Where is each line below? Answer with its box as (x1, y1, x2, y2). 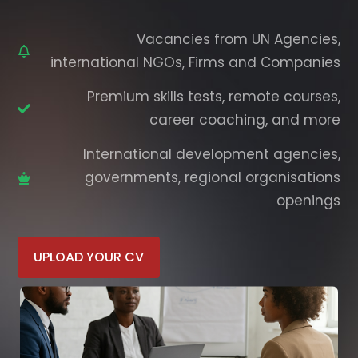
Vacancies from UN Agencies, (136, 30, 340, 50)
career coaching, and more (149, 110, 340, 130)
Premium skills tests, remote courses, (86, 87, 340, 107)
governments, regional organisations (84, 168, 340, 188)
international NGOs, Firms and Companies (50, 53, 340, 73)
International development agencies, (82, 145, 340, 165)
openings (276, 191, 340, 211)
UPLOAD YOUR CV (34, 248, 145, 267)
